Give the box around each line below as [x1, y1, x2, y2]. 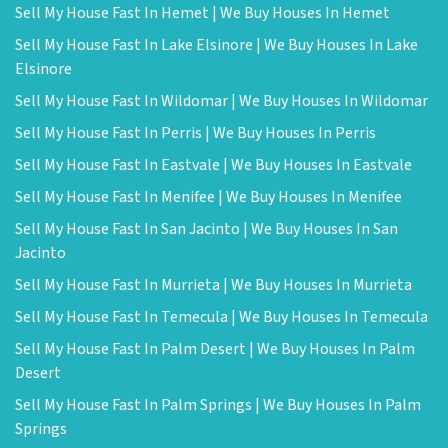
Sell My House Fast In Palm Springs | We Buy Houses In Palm [15, 394, 421, 416]
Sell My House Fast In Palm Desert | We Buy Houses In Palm [15, 338, 415, 360]
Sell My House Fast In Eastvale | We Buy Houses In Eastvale [15, 154, 412, 176]
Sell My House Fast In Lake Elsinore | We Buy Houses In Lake [15, 34, 418, 56]
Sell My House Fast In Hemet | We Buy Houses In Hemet [15, 2, 390, 24]
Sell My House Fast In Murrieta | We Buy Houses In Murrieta [15, 274, 412, 296]
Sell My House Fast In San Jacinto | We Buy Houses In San [15, 218, 398, 240]
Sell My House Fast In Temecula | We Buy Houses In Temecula [15, 306, 428, 328]
